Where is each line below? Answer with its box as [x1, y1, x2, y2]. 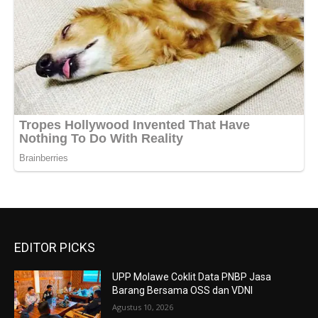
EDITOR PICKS [14, 239, 95, 255]
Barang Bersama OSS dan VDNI [112, 284, 253, 296]
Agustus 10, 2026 [112, 301, 174, 312]
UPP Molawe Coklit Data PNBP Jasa [112, 270, 272, 283]
